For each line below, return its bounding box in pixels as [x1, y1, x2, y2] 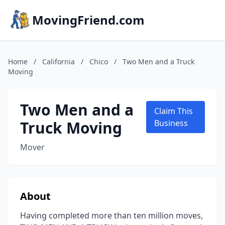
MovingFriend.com [32, 12, 145, 28]
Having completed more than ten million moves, [20, 210, 203, 221]
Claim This [154, 105, 193, 117]
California [42, 57, 75, 66]
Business [154, 118, 188, 129]
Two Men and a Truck [123, 57, 194, 66]
